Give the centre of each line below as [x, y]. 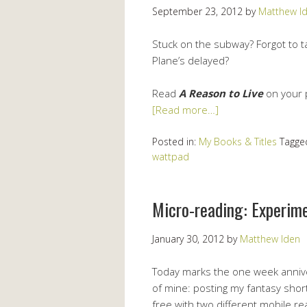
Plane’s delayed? [191, 60]
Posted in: [175, 141]
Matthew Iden [270, 238]
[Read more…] [185, 109]
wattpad [171, 156]
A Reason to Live [221, 93]
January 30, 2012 [188, 238]
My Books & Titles [238, 141]
